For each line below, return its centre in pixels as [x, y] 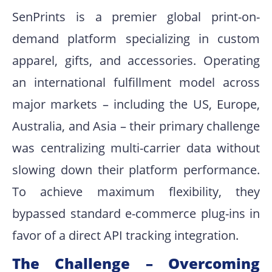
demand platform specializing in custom [136, 39]
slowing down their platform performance [134, 170]
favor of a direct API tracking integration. [125, 236]
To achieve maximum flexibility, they [136, 192]
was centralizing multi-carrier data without [136, 148]
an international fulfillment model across [136, 83]
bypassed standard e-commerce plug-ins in [136, 214]
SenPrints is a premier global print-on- [136, 17]
